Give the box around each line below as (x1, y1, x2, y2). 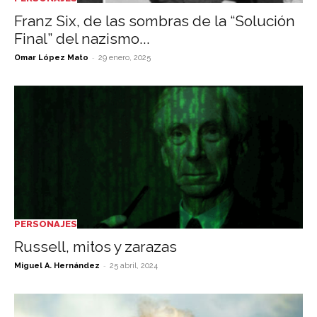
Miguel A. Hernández (14, 260, 100, 270)
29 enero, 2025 (98, 53, 151, 63)
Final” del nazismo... (14, 30, 150, 48)
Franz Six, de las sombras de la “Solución (14, 12, 295, 30)
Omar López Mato (14, 53, 88, 63)
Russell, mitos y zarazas (14, 237, 177, 255)
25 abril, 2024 (110, 260, 158, 270)
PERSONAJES (14, 218, 77, 229)
